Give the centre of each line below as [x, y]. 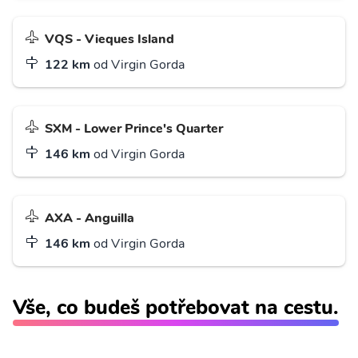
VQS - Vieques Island [109, 40]
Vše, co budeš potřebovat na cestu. [176, 308]
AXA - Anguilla [89, 219]
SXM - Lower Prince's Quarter [134, 129]
